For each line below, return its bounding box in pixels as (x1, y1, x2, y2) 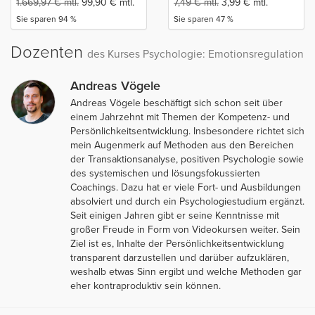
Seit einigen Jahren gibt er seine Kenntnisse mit (70, 209, 279, 221)
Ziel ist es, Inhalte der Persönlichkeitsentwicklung (70, 237, 284, 250)
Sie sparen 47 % (174, 13, 233, 24)
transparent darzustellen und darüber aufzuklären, (70, 251, 289, 264)
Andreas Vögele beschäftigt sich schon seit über (70, 96, 283, 109)
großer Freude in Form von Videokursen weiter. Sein (70, 223, 300, 236)
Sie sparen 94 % (16, 13, 77, 24)
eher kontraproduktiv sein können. (70, 279, 221, 292)
